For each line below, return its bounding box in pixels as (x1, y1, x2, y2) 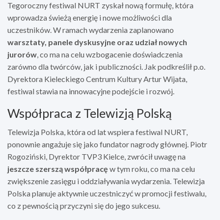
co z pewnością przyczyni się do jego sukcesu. (7, 200, 160, 210)
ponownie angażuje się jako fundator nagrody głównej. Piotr (7, 139, 207, 149)
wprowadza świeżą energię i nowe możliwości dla (7, 12, 172, 22)
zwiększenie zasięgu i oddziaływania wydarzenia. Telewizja (7, 176, 205, 186)
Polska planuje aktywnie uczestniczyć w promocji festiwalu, (7, 188, 206, 198)
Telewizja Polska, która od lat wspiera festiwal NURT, (7, 127, 188, 137)
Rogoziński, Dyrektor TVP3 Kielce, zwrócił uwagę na (7, 151, 186, 161)
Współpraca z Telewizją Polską (7, 105, 172, 120)
